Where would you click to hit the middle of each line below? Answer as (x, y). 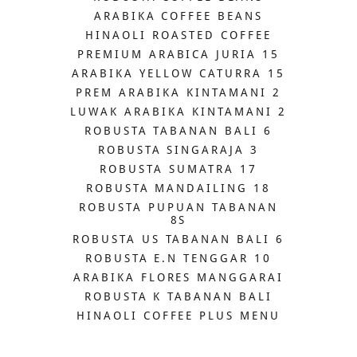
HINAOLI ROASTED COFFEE (178, 35)
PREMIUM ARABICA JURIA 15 (178, 55)
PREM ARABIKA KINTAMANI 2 (178, 93)
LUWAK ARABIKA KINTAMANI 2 (178, 112)
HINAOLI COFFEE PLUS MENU (178, 316)
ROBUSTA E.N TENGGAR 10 (178, 259)
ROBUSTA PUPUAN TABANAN (178, 208)
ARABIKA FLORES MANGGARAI (178, 278)
